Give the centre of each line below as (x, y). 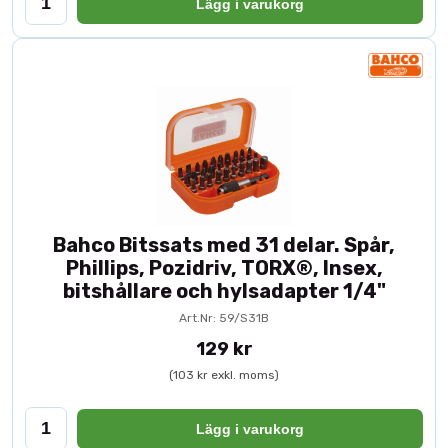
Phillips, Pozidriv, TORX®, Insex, (224, 268)
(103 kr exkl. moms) (224, 375)
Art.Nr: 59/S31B (224, 318)
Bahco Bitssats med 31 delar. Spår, (224, 245)
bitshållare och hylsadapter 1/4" (224, 291)
